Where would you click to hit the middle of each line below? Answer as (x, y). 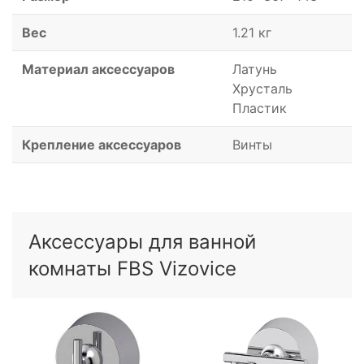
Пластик (260, 108)
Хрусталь (262, 89)
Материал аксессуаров (98, 69)
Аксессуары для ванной (142, 242)
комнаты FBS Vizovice (132, 269)
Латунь (255, 69)
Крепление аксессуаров (102, 145)
